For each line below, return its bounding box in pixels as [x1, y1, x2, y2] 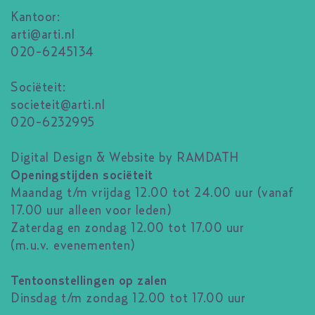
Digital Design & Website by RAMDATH [11, 151, 239, 165]
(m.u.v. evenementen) [11, 239, 136, 252]
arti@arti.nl [11, 28, 75, 41]
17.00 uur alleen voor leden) [11, 204, 172, 217]
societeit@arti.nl [11, 98, 105, 112]
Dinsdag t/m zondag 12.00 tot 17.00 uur [11, 292, 246, 305]
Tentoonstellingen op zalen [11, 274, 168, 288]
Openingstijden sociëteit [11, 169, 153, 182]
